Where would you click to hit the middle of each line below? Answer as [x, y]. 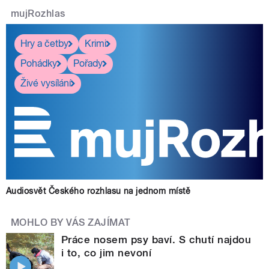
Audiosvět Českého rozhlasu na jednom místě [98, 191]
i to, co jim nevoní [107, 252]
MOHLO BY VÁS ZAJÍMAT [71, 222]
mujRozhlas [38, 13]
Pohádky [39, 64]
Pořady [88, 64]
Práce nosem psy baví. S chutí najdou [156, 239]
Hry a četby [44, 44]
